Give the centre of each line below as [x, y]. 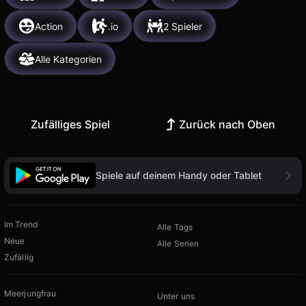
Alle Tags [175, 227]
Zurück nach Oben [227, 125]
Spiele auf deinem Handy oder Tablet [179, 175]
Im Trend [21, 224]
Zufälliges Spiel [70, 125]
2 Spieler [183, 26]
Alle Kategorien [68, 59]
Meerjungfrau [30, 293]
